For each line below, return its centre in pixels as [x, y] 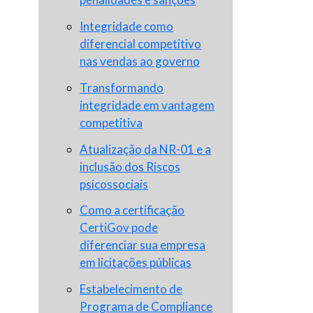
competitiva [111, 122]
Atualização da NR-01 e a [146, 149]
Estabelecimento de [131, 289]
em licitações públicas [136, 263]
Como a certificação [132, 210]
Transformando [122, 87]
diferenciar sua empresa [143, 245]
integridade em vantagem [147, 105]
